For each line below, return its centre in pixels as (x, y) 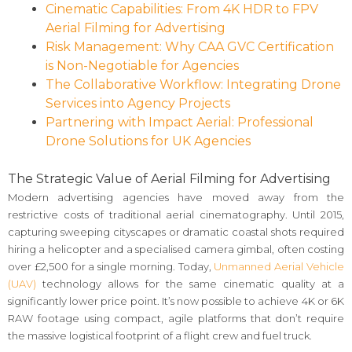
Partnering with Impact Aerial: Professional (180, 122)
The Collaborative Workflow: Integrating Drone (193, 84)
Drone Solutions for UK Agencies (148, 141)
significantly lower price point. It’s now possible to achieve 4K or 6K (176, 301)
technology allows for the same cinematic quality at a (190, 283)
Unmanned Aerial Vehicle (279, 266)
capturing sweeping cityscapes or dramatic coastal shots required (176, 231)
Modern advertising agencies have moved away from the (176, 197)
